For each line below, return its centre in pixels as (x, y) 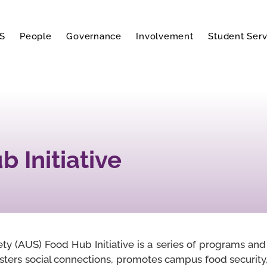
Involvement (165, 36)
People (36, 36)
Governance (94, 36)
